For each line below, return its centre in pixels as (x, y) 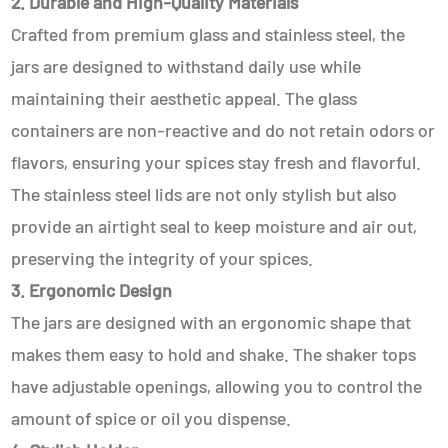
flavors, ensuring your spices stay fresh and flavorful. (216, 162)
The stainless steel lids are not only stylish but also (204, 194)
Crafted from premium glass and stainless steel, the (208, 34)
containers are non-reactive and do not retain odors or (223, 130)
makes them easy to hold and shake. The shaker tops (214, 354)
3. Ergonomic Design (92, 290)
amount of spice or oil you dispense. (151, 418)
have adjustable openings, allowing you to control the (217, 386)
